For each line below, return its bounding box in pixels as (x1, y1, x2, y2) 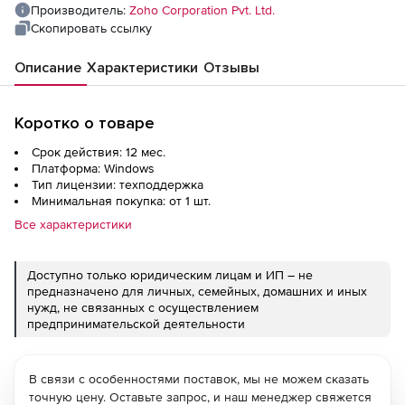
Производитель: (31, 3, 129, 18)
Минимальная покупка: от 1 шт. (32, 193, 211, 209)
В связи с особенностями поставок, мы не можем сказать (29, 372, 369, 387)
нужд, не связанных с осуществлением (27, 300, 259, 316)
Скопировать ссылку (31, 21, 152, 36)
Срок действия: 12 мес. (32, 145, 165, 160)
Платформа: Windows (32, 161, 155, 176)
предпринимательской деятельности (27, 316, 245, 332)
